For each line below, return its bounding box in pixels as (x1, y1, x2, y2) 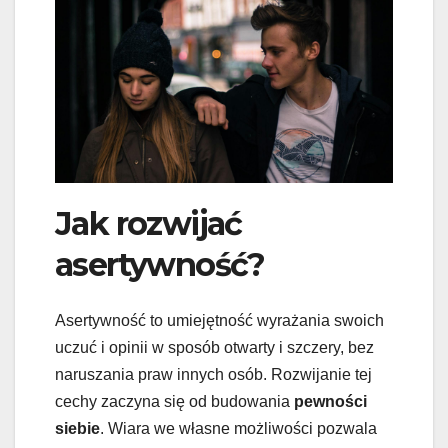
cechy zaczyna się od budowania (55, 393, 294, 411)
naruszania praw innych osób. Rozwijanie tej (55, 366, 372, 384)
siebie (55, 420, 100, 438)
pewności (294, 393, 367, 411)
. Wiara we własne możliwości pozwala (100, 420, 377, 438)
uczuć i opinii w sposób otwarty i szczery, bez (55, 339, 374, 357)
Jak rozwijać (55, 204, 242, 244)
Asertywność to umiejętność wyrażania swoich (55, 312, 384, 330)
